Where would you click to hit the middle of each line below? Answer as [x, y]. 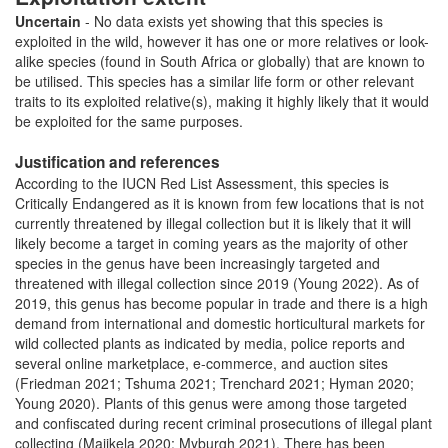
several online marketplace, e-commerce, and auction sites [201, 363]
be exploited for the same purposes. [129, 121]
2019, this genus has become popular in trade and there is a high [221, 303]
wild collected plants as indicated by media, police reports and [210, 343]
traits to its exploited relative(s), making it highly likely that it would [222, 101]
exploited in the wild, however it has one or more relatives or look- [222, 41]
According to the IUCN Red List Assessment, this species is [202, 183]
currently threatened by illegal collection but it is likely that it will [213, 223]
